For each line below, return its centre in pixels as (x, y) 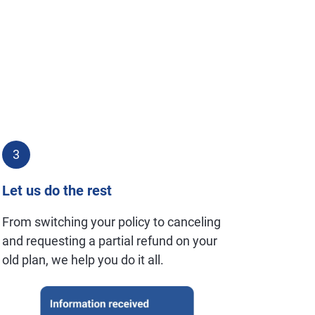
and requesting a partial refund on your (110, 241)
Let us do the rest (57, 191)
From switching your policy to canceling (112, 222)
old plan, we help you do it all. (83, 260)
